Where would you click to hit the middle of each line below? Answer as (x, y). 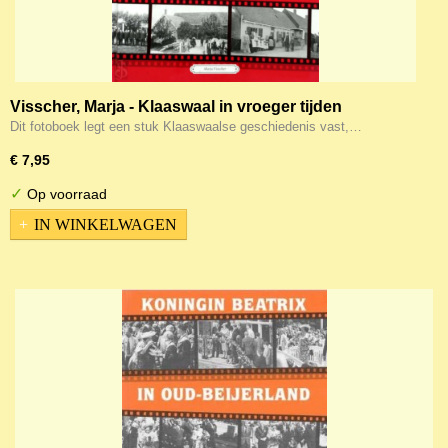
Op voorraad (65, 194)
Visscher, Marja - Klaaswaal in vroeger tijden (176, 106)
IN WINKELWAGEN (105, 224)
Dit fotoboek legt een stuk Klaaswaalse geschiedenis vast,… (186, 126)
